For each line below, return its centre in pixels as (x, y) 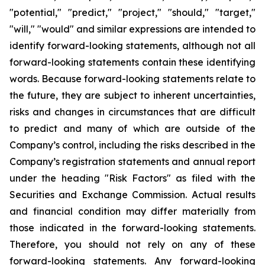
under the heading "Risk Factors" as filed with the (132, 178)
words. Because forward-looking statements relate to (132, 79)
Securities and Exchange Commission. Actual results (132, 195)
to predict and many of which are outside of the (132, 128)
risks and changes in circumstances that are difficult (132, 112)
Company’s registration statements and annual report (132, 161)
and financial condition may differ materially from (132, 211)
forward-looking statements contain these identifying (132, 62)
